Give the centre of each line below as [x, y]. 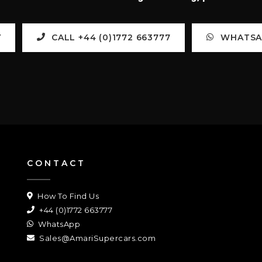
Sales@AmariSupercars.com [96, 238]
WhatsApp [58, 224]
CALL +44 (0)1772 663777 [110, 37]
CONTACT [56, 163]
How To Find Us [67, 196]
